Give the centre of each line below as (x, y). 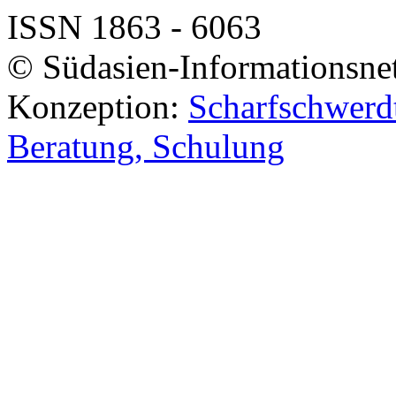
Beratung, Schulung (146, 146)
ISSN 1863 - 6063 (134, 27)
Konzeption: (98, 106)
